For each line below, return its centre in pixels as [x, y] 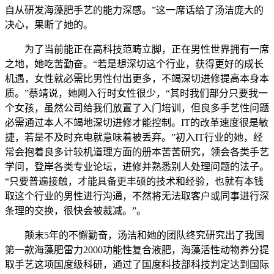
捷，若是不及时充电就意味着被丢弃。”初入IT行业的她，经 [134, 138]
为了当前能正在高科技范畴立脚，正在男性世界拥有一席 [137, 50]
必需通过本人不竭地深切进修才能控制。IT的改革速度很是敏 [137, 123]
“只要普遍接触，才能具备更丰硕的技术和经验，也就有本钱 [134, 182]
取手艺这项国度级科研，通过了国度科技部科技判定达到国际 [137, 265]
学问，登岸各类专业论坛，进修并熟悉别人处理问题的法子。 [137, 167]
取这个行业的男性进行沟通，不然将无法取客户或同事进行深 [137, 196]
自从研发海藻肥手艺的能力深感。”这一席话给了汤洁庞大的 [134, 10]
